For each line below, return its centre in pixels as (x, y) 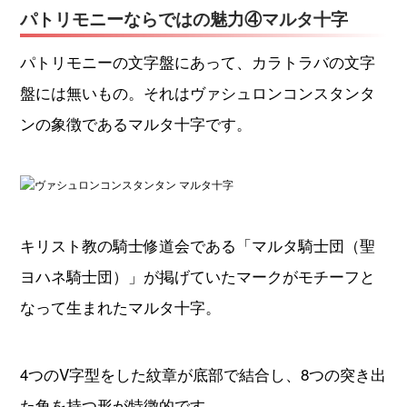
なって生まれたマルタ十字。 (120, 307)
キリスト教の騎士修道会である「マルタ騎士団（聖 (197, 245)
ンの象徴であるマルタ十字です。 (135, 124)
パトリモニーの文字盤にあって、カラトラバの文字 (197, 62)
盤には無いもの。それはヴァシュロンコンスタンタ (197, 93)
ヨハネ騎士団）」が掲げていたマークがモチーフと (197, 276)
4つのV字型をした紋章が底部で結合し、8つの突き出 (203, 374)
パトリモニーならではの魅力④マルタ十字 (184, 19)
